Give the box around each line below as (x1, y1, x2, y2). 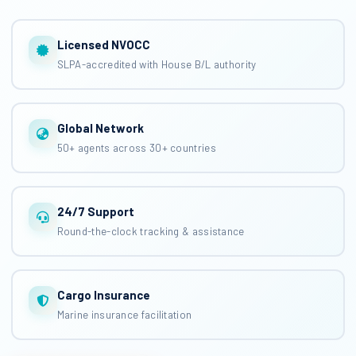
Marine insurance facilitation (56, 308, 192, 321)
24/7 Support (56, 204, 134, 219)
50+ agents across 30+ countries (56, 141, 216, 154)
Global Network (56, 121, 144, 135)
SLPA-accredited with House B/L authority (56, 58, 257, 71)
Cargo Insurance (56, 288, 150, 302)
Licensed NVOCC (56, 37, 150, 52)
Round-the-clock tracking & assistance (56, 225, 245, 238)
